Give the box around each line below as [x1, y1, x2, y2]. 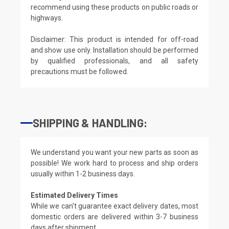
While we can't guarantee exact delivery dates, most [31, 201, 198, 210]
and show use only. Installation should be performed [31, 45, 198, 54]
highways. [31, 13, 63, 22]
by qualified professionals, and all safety [31, 56, 198, 65]
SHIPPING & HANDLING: [33, 116, 147, 129]
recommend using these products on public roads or [31, 3, 198, 11]
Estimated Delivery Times [31, 191, 118, 199]
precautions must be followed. [31, 67, 128, 76]
